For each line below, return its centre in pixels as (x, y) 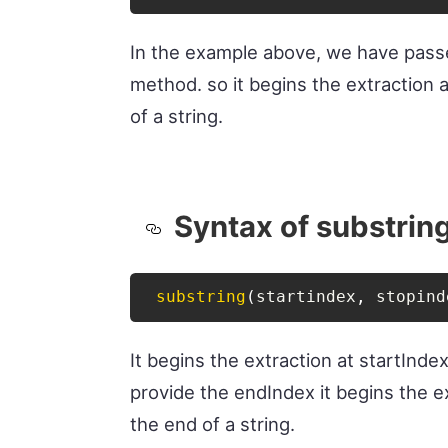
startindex (306, 297)
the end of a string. (213, 423)
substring (201, 297)
